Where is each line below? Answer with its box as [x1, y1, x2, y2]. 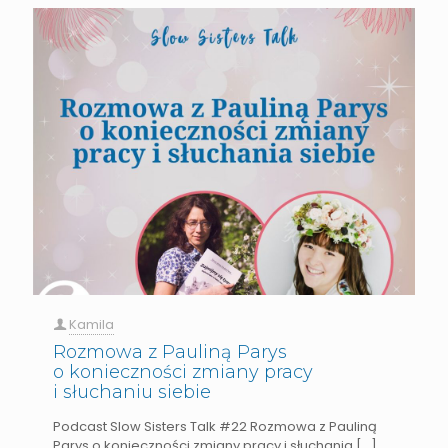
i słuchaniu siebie [53, 380, 211, 403]
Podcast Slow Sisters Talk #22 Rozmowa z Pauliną [53, 416, 377, 436]
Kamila [69, 314, 114, 334]
